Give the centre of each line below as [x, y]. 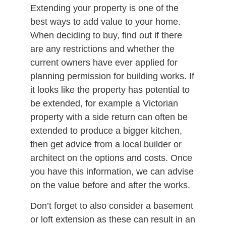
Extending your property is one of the [104, 8]
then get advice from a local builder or [106, 144]
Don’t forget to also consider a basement [112, 206]
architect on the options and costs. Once [111, 158]
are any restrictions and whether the [102, 49]
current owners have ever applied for [104, 62]
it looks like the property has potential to [110, 90]
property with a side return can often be [109, 117]
